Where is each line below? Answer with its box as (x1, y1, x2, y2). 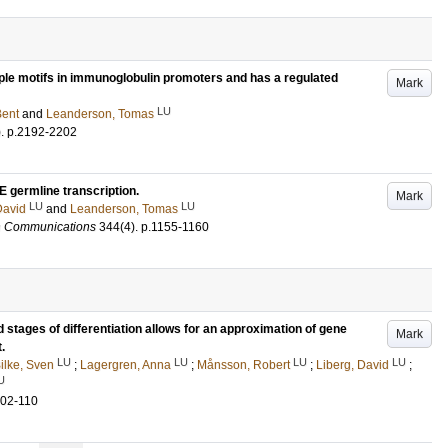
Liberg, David (316, 358, 389, 372)
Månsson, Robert (197, 358, 290, 372)
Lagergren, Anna (80, 358, 171, 372)
